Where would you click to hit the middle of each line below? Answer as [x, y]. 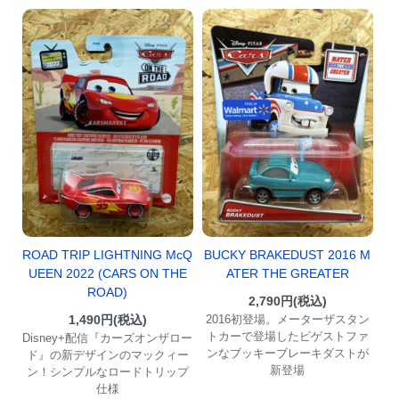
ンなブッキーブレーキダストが [287, 354]
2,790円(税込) [287, 301]
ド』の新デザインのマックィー [107, 354]
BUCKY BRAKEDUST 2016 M [288, 255]
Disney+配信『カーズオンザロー [108, 338]
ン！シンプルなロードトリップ [107, 371]
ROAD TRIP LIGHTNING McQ [108, 254]
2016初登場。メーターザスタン [287, 320]
